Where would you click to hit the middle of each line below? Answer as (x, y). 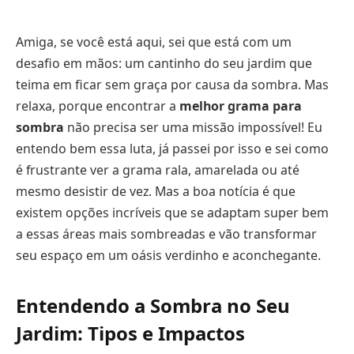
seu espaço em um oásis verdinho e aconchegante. (168, 255)
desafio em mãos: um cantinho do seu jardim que (164, 63)
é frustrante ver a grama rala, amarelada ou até (158, 169)
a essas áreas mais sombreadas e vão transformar (166, 233)
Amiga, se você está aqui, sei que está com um (154, 41)
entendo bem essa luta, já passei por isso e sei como (172, 148)
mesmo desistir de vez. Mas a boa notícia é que (156, 191)
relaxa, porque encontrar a (98, 105)
